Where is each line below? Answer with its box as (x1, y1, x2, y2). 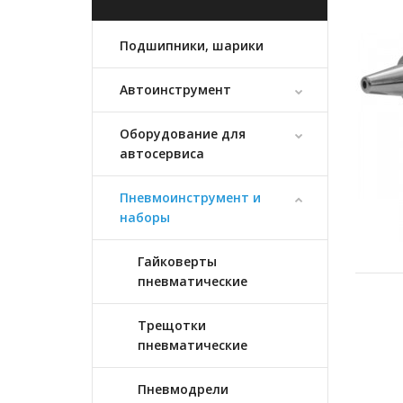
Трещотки (138, 317, 206, 334)
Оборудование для (120, 125, 246, 142)
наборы (120, 209, 170, 226)
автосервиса (120, 145, 204, 162)
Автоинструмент (120, 81, 231, 98)
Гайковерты (138, 253, 217, 270)
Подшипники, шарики (120, 37, 264, 54)
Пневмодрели (138, 381, 228, 398)
